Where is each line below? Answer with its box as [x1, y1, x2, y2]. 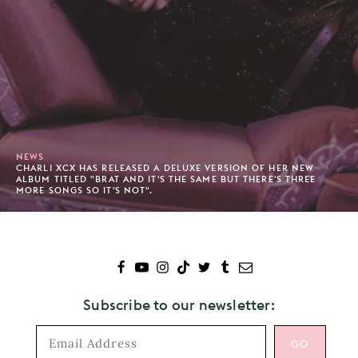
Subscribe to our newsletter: [83, 295, 275, 314]
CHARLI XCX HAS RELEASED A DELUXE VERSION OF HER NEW [16, 161, 315, 173]
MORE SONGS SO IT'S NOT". [16, 184, 153, 196]
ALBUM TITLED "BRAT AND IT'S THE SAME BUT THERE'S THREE [16, 173, 316, 185]
